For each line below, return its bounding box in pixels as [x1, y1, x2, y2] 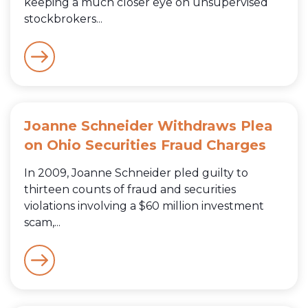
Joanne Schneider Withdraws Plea [24, 117, 273, 134]
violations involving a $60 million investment [24, 199, 264, 212]
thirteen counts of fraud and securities [24, 182, 236, 196]
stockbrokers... [24, 12, 102, 25]
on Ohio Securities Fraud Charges [24, 136, 266, 153]
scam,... [24, 215, 60, 229]
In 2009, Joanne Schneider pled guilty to [24, 166, 248, 179]
